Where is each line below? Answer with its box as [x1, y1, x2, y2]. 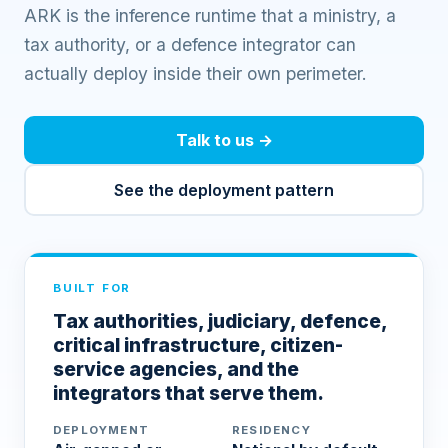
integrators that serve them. [53, 381, 324, 405]
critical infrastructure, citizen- [53, 333, 343, 357]
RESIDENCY [232, 423, 311, 437]
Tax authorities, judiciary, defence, [53, 309, 387, 333]
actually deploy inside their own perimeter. [24, 63, 367, 84]
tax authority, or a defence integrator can [24, 34, 356, 55]
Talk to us [175, 130, 254, 150]
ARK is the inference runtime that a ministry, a [24, 5, 396, 26]
